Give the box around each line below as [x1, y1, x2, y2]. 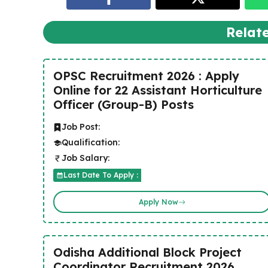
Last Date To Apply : [63, 170, 138, 179]
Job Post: [62, 121, 100, 132]
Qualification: [62, 137, 120, 148]
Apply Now [138, 197, 178, 206]
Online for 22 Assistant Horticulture [53, 83, 262, 98]
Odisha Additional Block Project [53, 245, 242, 260]
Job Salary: [62, 153, 109, 163]
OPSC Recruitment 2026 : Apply [53, 68, 239, 83]
